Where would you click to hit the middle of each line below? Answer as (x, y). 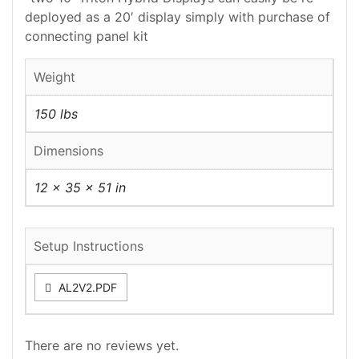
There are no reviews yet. (102, 345)
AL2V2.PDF (86, 287)
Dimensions (69, 151)
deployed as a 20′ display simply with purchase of (177, 17)
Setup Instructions (89, 246)
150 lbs (56, 114)
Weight (54, 77)
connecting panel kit (87, 36)
